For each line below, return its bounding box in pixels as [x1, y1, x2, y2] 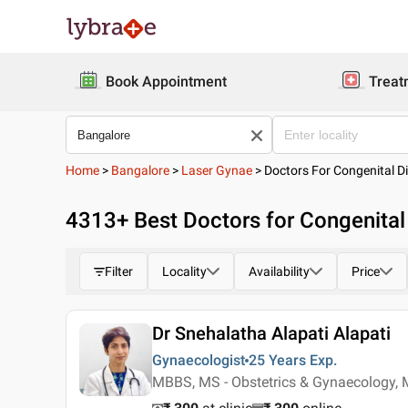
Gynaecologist [152, 352, 245, 369]
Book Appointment [106, 73, 227, 90]
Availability [249, 264, 310, 279]
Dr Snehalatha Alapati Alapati [152, 322, 391, 344]
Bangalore [111, 163, 169, 178]
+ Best [117, 208, 183, 233]
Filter [105, 264, 133, 279]
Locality [162, 264, 207, 279]
